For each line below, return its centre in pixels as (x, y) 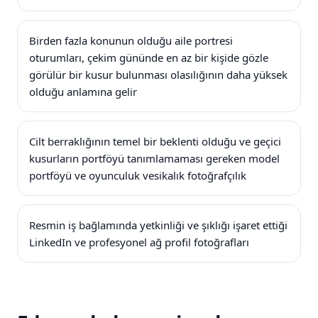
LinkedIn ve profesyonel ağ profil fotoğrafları (139, 242)
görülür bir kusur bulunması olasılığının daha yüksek (158, 75)
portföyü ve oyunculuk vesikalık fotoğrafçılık (138, 176)
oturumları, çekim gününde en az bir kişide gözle (149, 58)
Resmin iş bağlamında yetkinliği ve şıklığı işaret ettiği (158, 225)
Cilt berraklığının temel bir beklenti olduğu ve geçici (155, 142)
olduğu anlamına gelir (83, 92)
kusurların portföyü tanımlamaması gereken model (154, 159)
